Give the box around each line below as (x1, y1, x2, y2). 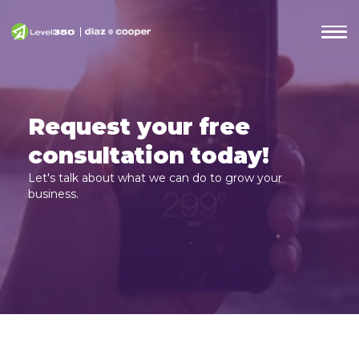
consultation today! (28, 142, 269, 169)
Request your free (28, 113, 250, 140)
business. (28, 187, 79, 201)
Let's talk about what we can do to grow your (28, 171, 282, 185)
